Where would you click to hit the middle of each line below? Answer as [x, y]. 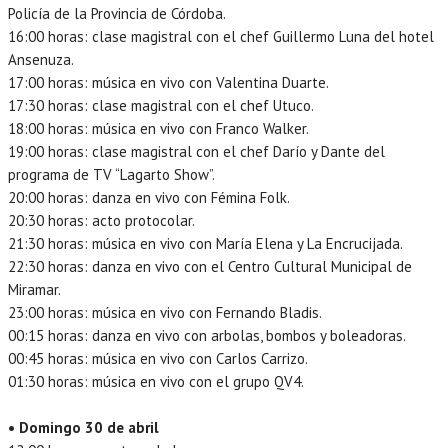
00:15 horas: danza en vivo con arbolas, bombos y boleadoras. [207, 335]
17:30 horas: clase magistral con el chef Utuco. [161, 105]
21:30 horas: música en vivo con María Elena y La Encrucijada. [205, 243]
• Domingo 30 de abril [85, 427]
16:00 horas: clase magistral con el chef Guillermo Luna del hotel [221, 36]
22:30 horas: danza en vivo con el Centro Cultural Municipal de [210, 266]
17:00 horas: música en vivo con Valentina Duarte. [168, 82]
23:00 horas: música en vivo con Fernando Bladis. [165, 312]
